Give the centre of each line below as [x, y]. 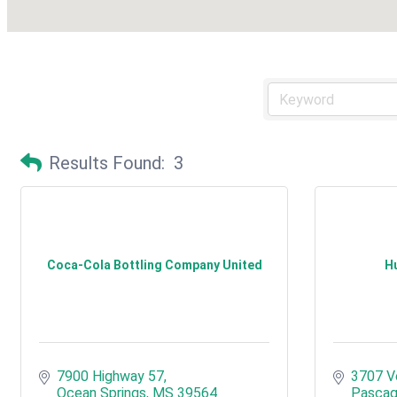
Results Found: [107, 163]
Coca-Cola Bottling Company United [154, 265]
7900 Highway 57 [110, 376]
